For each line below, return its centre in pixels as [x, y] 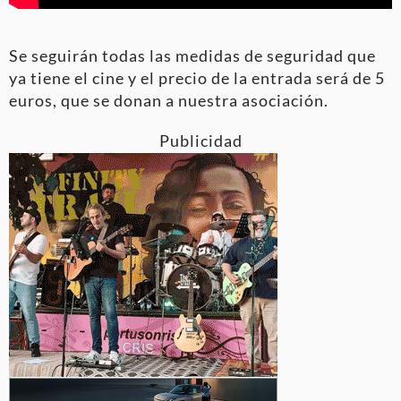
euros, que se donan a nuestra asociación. [169, 101]
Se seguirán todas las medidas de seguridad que [192, 56]
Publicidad [200, 141]
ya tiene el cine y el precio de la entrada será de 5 [197, 78]
